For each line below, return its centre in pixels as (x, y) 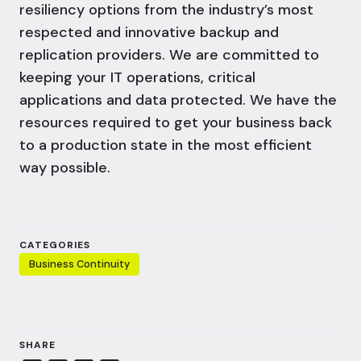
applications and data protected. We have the (178, 100)
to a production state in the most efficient (166, 145)
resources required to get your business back (176, 123)
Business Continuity (79, 264)
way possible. (65, 168)
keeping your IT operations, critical (137, 78)
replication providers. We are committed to (169, 55)
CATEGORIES (55, 245)
